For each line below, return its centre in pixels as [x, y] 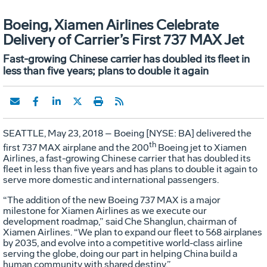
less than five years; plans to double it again [106, 71]
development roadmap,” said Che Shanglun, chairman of [120, 222]
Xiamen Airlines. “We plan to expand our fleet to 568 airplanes [133, 232]
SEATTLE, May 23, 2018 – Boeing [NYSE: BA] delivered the [127, 133]
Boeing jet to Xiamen [201, 148]
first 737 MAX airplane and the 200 [76, 148]
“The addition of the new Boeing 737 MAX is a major [112, 200]
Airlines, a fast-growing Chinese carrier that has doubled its [127, 159]
